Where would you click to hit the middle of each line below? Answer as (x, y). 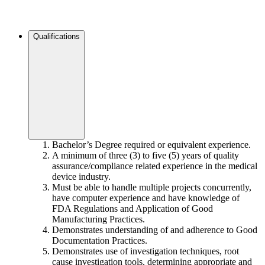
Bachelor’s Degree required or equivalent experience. (151, 145)
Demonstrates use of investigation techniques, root (146, 251)
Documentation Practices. (100, 241)
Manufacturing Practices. (98, 219)
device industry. (81, 177)
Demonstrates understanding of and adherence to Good (155, 230)
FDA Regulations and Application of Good (132, 209)
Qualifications (56, 37)
